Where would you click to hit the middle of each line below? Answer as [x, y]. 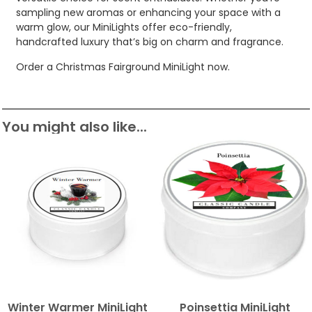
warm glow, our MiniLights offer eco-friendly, [124, 28]
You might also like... [75, 126]
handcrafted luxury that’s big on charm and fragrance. [150, 42]
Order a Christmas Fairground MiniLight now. [123, 67]
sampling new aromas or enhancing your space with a [148, 13]
